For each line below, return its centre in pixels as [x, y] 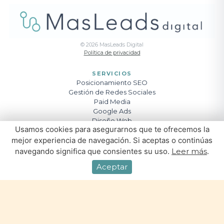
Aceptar [112, 167]
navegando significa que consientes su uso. [93, 151]
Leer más [189, 151]
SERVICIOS [112, 73]
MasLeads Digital [121, 45]
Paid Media [112, 102]
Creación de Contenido [112, 130]
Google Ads [112, 111]
